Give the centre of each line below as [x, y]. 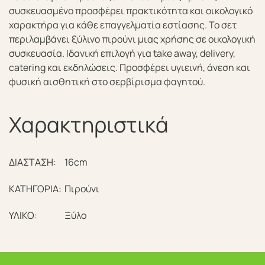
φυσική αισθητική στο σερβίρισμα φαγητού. [107, 82]
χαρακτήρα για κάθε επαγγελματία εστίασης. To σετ [123, 25]
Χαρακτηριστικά [89, 125]
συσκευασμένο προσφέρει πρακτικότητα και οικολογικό [131, 11]
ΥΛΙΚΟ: [23, 215]
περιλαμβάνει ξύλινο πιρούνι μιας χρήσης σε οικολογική [132, 39]
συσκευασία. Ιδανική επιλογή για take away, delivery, [122, 53]
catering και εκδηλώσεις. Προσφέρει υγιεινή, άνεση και [130, 67]
